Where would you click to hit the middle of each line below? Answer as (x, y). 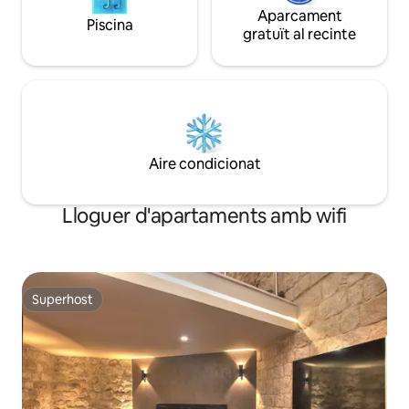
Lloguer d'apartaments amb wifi (204, 216)
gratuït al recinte (299, 35)
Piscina (110, 26)
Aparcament (299, 16)
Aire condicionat (204, 164)
